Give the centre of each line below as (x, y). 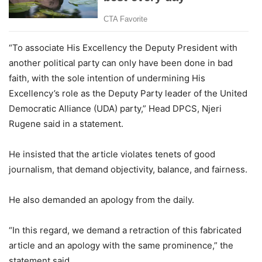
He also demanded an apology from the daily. (101, 200)
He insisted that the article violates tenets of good (112, 154)
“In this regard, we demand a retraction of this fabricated (125, 230)
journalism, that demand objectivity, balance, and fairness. (128, 170)
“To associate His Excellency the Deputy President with (123, 48)
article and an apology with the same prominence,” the (121, 246)
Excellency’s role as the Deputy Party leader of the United (128, 94)
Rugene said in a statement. (66, 124)
